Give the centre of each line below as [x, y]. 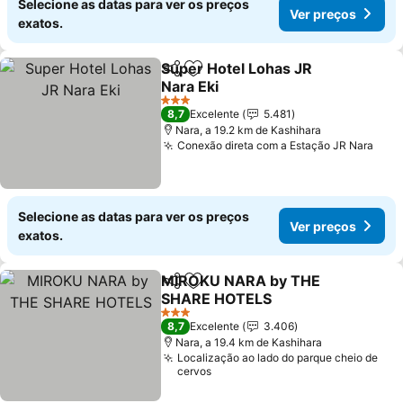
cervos [195, 371]
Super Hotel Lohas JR [237, 68]
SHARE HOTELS [217, 299]
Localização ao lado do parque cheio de [278, 358]
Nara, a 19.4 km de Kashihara [249, 342]
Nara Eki [190, 86]
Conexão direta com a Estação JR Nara [276, 145]
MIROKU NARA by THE [241, 281]
